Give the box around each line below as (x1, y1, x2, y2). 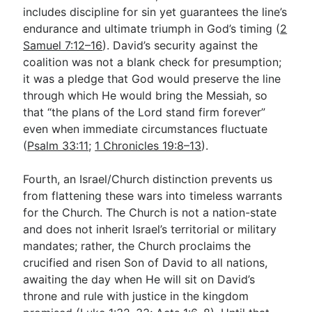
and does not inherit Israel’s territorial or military (23, 222, 277, 236)
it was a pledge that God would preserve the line (23, 72, 281, 86)
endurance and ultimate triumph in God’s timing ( (23, 22, 281, 36)
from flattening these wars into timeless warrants (23, 189, 283, 203)
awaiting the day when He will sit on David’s (23, 272, 256, 286)
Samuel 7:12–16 (23, 38, 103, 52)
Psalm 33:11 (27, 139, 89, 153)
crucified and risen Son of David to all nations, (23, 256, 268, 270)
